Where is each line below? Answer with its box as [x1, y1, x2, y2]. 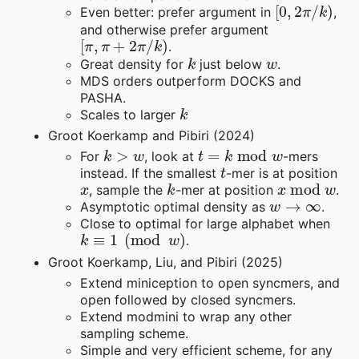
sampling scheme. [80, 325, 188, 341]
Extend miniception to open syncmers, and [80, 274, 340, 291]
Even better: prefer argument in [80, 3, 275, 20]
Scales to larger [80, 106, 179, 123]
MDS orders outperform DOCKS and [80, 72, 301, 89]
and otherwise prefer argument [80, 21, 268, 38]
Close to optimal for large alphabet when [80, 215, 330, 232]
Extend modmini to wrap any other [80, 308, 292, 325]
